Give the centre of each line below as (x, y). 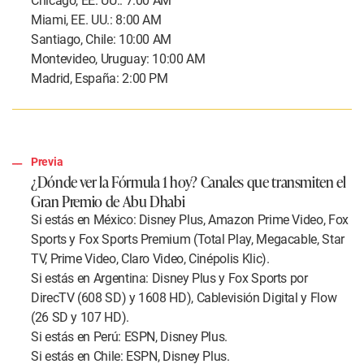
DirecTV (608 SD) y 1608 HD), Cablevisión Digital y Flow (184, 298)
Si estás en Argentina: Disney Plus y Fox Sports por (169, 279)
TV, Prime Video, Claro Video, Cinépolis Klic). (150, 259)
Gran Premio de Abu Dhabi (108, 201)
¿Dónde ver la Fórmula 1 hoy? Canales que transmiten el (188, 182)
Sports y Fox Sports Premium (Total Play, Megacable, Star (188, 240)
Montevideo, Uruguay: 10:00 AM (120, 59)
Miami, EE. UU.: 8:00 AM (98, 20)
